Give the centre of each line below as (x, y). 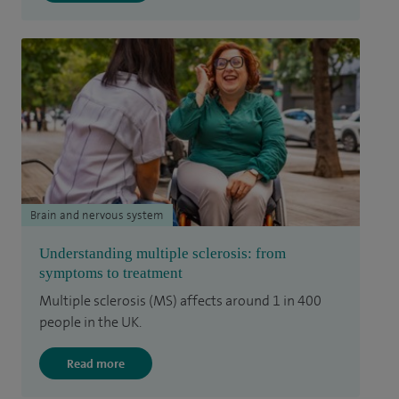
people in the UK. (90, 322)
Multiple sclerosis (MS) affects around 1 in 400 (180, 301)
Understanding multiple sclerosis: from (163, 254)
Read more (96, 364)
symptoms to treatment (111, 273)
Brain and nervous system (97, 216)
